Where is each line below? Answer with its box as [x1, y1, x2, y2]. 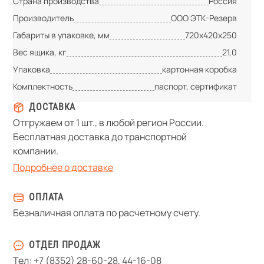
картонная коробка [161, 63, 237, 75]
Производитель [13, 12, 74, 24]
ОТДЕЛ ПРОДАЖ [29, 239, 101, 250]
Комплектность [13, 80, 73, 92]
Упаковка [13, 63, 51, 75]
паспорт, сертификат [154, 80, 237, 92]
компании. [13, 144, 59, 157]
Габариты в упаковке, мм [13, 29, 110, 41]
